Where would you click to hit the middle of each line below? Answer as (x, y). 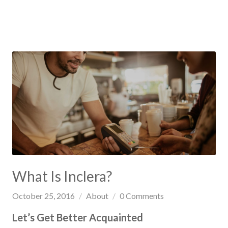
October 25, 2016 (44, 195)
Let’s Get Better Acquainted (78, 217)
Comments (145, 195)
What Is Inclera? (62, 176)
